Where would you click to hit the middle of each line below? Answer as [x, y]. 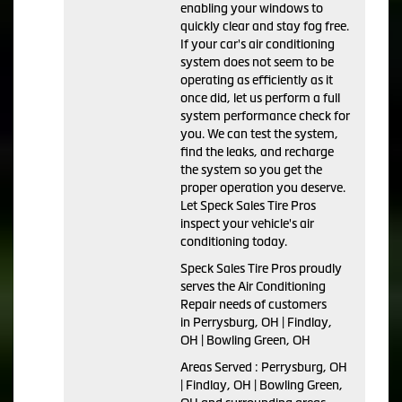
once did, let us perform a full [260, 97]
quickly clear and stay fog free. [265, 26]
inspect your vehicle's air [247, 223]
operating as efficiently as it [257, 79]
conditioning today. [234, 241]
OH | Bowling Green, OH [245, 340]
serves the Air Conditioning [253, 286]
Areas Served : [221, 367]
